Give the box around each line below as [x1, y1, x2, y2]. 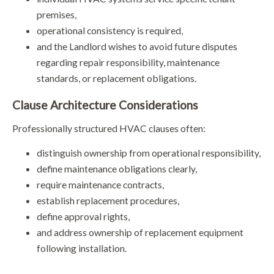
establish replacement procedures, [37, 194, 179, 207]
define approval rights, [37, 210, 130, 223]
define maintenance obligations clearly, [37, 163, 197, 175]
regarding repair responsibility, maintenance [37, 56, 220, 68]
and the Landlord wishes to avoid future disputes [37, 40, 237, 53]
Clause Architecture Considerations [12, 98, 198, 113]
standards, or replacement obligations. [37, 72, 196, 84]
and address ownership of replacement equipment [37, 226, 243, 239]
